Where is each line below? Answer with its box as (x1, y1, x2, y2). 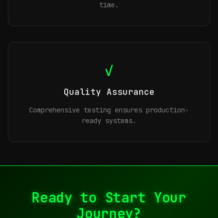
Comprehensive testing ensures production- (29, 106, 189, 114)
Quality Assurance (63, 86, 155, 97)
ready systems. (82, 116, 136, 125)
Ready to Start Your (32, 188, 186, 206)
